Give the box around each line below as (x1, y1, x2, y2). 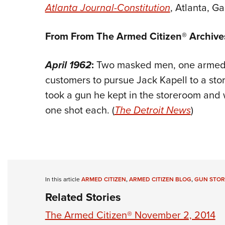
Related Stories (45, 189, 121, 206)
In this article (45, 175, 81, 184)
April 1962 (45, 57, 91, 73)
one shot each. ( (45, 102, 115, 118)
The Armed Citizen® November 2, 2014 (45, 207, 215, 223)
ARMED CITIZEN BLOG (129, 175, 191, 184)
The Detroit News (114, 102, 191, 118)
